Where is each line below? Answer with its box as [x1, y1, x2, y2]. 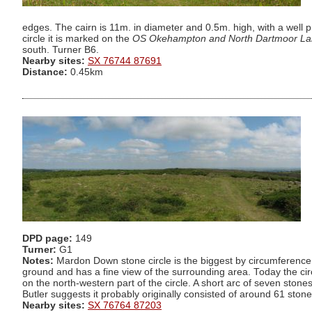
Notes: [22, 256, 54, 267]
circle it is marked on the [22, 33, 132, 45]
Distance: [22, 67, 68, 78]
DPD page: [22, 233, 72, 244]
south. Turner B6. [22, 45, 99, 56]
